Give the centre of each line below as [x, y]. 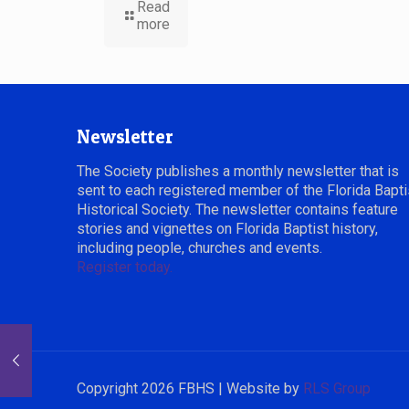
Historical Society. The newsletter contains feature [237, 210]
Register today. [125, 267]
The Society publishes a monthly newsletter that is [238, 172]
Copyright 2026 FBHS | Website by [190, 389]
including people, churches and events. [199, 248]
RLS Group [337, 389]
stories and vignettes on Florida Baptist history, [227, 229]
